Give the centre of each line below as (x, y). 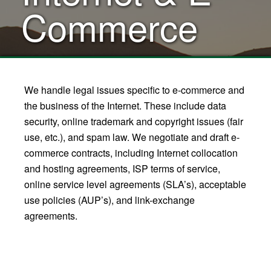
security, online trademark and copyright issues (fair (134, 121)
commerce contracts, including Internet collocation (131, 153)
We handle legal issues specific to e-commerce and (134, 90)
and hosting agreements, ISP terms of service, (122, 168)
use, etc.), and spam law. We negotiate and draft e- (132, 137)
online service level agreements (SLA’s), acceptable (135, 184)
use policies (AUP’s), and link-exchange (109, 200)
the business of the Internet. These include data (125, 106)
